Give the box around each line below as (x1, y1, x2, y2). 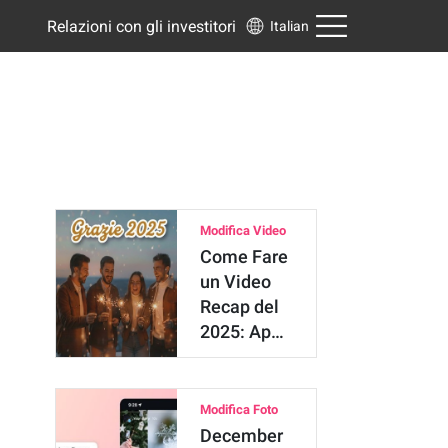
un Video (200, 271, 272, 292)
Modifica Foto (200, 402, 279, 417)
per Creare (200, 346, 285, 367)
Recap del (200, 296, 280, 317)
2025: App (200, 321, 282, 342)
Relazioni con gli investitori (47, 16, 237, 36)
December (200, 425, 284, 446)
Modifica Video (200, 223, 287, 238)
